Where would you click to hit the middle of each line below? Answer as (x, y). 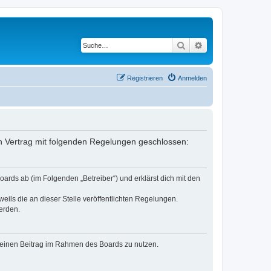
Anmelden (192, 78)
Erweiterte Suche (235, 45)
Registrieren (145, 78)
